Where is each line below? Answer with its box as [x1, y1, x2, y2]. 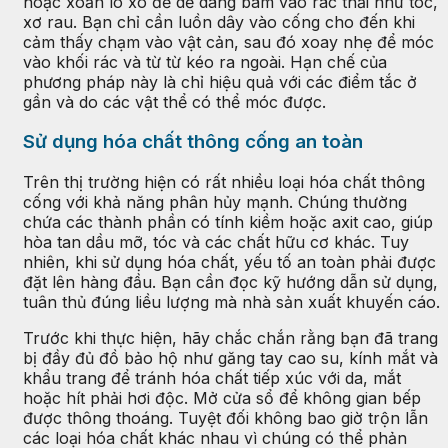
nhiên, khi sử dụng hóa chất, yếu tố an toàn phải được [23, 252, 436, 273]
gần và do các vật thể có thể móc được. [23, 91, 326, 112]
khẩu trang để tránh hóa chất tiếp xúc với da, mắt [23, 368, 401, 389]
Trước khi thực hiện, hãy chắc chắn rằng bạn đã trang [23, 328, 438, 349]
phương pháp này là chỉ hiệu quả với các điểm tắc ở [23, 71, 417, 92]
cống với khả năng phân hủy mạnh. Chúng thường [23, 192, 407, 213]
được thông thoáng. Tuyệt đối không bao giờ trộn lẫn [23, 408, 428, 429]
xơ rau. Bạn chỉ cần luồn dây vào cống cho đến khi [23, 11, 415, 32]
